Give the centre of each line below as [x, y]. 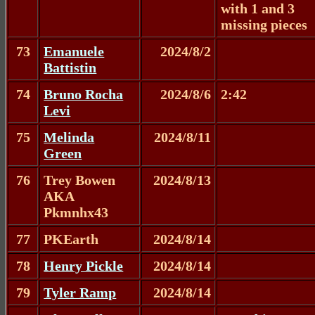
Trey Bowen [80, 180]
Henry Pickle [84, 265]
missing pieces [264, 24]
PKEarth [71, 239]
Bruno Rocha [84, 94]
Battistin [70, 67]
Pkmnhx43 [76, 212]
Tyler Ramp [80, 292]
